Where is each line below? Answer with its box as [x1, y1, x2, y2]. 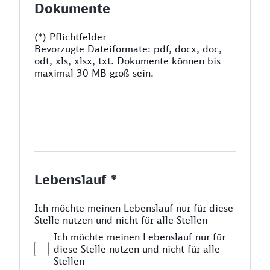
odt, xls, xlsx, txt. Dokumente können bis [34, 55, 221, 67]
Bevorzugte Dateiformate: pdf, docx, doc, [34, 43, 222, 55]
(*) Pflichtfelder [34, 31, 106, 43]
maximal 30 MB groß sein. [34, 67, 154, 79]
